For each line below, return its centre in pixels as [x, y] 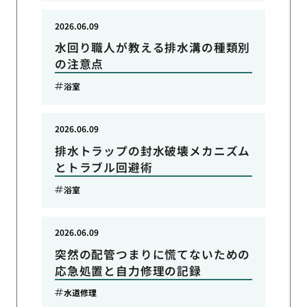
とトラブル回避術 [103, 168]
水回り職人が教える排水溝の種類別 [152, 48]
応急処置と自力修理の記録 [128, 270]
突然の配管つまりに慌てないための [152, 254]
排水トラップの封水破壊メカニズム [152, 151]
